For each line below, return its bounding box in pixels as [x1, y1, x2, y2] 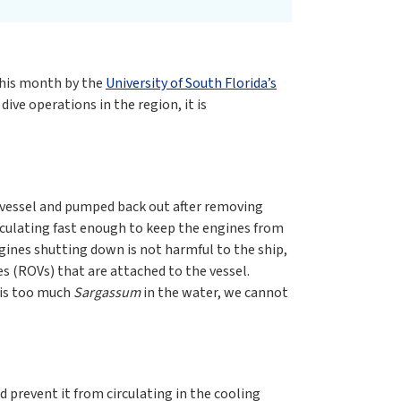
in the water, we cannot [141, 283, 288, 303]
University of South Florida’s [106, 73, 277, 94]
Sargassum [73, 283, 141, 303]
